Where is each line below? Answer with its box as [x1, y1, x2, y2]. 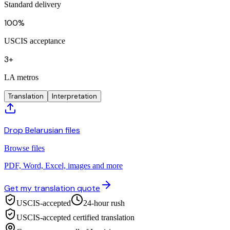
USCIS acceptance [4, 36, 65, 45]
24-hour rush [83, 198, 125, 207]
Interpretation [52, 91, 97, 101]
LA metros [4, 72, 39, 82]
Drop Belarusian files [4, 124, 80, 136]
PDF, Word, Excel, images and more [4, 161, 123, 170]
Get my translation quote [4, 182, 100, 194]
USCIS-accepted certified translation [16, 213, 135, 222]
